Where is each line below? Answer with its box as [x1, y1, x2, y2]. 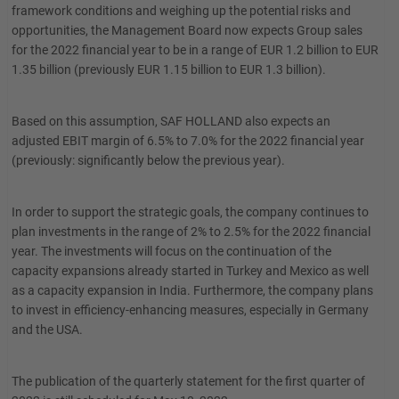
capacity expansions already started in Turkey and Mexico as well [12, 264, 369, 278]
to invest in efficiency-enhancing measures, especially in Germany [12, 303, 369, 317]
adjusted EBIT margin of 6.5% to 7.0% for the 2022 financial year [12, 134, 364, 148]
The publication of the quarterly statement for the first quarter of [12, 374, 365, 388]
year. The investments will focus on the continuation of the [12, 244, 331, 258]
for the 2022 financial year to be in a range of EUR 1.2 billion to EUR [12, 43, 379, 57]
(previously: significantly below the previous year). [12, 153, 285, 167]
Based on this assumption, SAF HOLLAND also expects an [12, 114, 330, 128]
